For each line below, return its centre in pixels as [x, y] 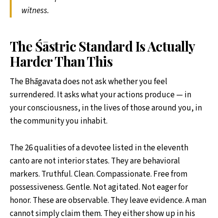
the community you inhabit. [59, 121]
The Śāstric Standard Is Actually [102, 46]
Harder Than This [61, 61]
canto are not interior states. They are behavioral [95, 161]
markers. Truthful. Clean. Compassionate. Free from [99, 174]
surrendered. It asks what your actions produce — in [100, 95]
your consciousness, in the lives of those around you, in [106, 108]
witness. [35, 11]
